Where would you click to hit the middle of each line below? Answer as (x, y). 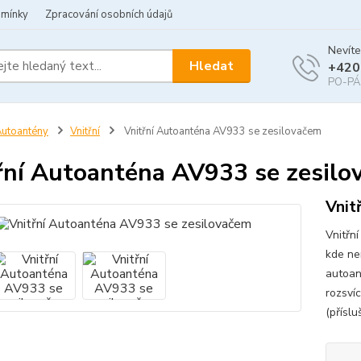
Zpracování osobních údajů (109, 15)
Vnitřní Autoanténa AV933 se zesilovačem (221, 131)
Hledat (212, 66)
